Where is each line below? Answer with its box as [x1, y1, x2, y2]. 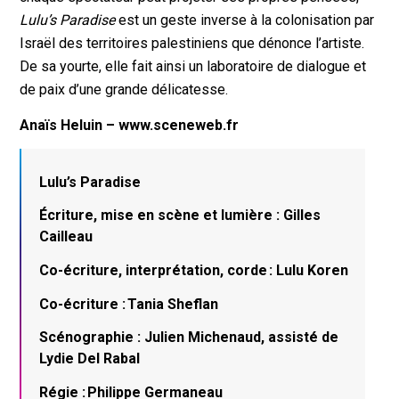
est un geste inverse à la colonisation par [118, 12, 375, 28]
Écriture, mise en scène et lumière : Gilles [39, 207, 322, 224]
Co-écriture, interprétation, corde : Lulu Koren [39, 261, 349, 279]
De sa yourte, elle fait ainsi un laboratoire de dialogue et [20, 58, 367, 75]
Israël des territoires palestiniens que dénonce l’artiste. [20, 35, 365, 52]
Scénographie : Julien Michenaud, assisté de [39, 329, 339, 346]
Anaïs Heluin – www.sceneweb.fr [20, 116, 240, 134]
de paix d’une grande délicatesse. [20, 81, 229, 98]
